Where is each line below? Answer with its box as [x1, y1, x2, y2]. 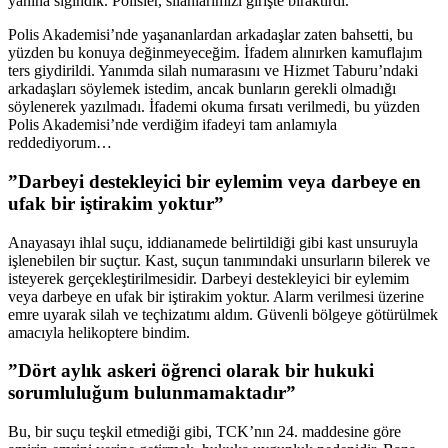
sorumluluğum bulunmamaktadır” [8, 382, 296, 404]
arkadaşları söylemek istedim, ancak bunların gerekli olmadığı [8, 80, 396, 98]
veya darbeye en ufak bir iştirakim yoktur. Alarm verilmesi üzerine [8, 287, 424, 305]
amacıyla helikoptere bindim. [8, 323, 190, 341]
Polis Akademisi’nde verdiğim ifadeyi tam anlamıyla [8, 116, 337, 134]
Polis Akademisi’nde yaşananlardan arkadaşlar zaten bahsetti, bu [8, 26, 413, 44]
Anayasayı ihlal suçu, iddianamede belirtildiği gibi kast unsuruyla [8, 233, 418, 251]
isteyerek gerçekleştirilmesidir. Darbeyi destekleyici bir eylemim [8, 269, 409, 287]
